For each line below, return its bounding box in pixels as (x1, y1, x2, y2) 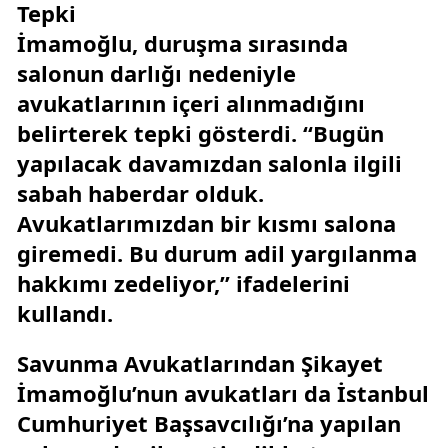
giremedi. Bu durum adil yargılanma (17, 238, 417, 269)
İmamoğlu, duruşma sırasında (17, 28, 348, 59)
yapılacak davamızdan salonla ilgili (17, 148, 402, 179)
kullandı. (17, 298, 113, 329)
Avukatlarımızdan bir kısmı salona (17, 208, 396, 239)
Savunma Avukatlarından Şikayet (17, 348, 383, 379)
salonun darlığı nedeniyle (17, 58, 296, 89)
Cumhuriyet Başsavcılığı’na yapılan (17, 408, 401, 439)
